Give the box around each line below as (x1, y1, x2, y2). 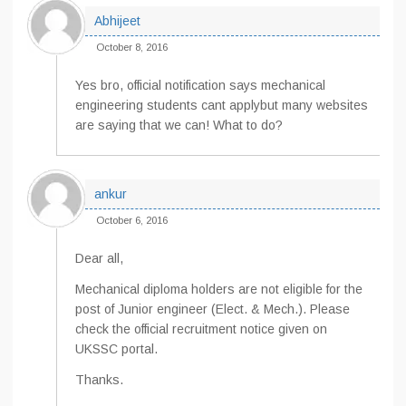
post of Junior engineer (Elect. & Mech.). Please (75, 302, 350, 316)
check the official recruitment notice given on (75, 322, 327, 336)
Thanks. (75, 372, 123, 387)
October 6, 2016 (96, 215, 168, 226)
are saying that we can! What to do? (75, 118, 283, 132)
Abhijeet (94, 14, 140, 28)
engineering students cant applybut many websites (75, 98, 368, 112)
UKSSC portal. (75, 342, 158, 356)
